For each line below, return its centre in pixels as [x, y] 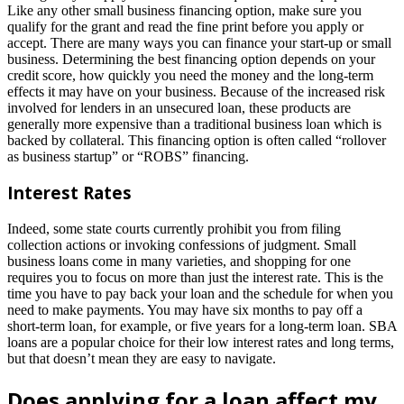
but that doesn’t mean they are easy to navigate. [142, 359]
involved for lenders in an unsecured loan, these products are [179, 107]
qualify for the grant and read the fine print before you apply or [185, 26]
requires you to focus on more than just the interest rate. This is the [195, 278]
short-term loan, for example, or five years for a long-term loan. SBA [202, 326]
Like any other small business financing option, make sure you [184, 10]
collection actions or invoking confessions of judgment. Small [182, 245]
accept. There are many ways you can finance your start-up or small [199, 42]
